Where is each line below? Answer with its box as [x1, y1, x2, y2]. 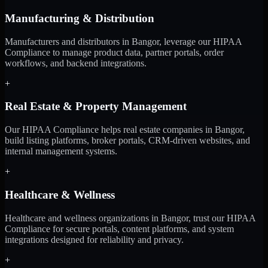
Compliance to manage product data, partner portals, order [5, 47, 224, 57]
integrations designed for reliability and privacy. [5, 234, 184, 245]
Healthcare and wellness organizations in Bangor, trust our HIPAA [5, 212, 255, 223]
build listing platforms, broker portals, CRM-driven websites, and [5, 135, 250, 146]
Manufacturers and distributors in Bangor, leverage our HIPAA [5, 36, 242, 47]
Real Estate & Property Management [5, 100, 187, 113]
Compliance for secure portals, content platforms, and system [5, 223, 234, 234]
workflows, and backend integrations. [5, 57, 147, 68]
